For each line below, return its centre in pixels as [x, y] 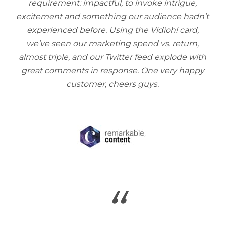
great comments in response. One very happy [113, 71]
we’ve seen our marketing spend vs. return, [113, 43]
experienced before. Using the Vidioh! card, [113, 30]
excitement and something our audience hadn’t [113, 16]
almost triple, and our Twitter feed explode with [113, 57]
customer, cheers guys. [113, 84]
